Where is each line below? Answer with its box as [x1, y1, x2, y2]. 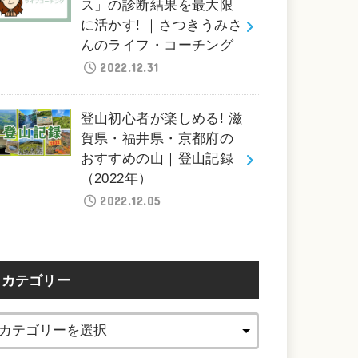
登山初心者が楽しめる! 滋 [80, 110, 243, 126]
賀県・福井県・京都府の [80, 130, 234, 146]
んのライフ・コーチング [80, 37, 234, 53]
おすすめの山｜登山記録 [80, 150, 234, 166]
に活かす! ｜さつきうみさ [80, 17, 243, 33]
